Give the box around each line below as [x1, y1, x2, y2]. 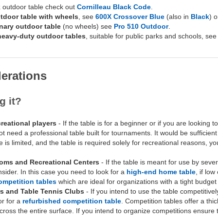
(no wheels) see [61, 22, 114, 30]
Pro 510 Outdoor [114, 22, 168, 30]
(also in [164, 12, 191, 20]
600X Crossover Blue [95, 12, 164, 20]
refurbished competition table [22, 197, 121, 205]
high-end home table [127, 167, 196, 176]
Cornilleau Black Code [77, 2, 151, 11]
